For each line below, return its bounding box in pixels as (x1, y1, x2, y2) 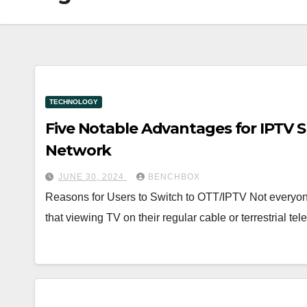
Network (45, 140, 112, 160)
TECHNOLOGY (49, 97, 98, 106)
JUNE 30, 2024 (58, 171, 127, 182)
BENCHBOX (148, 171, 200, 182)
